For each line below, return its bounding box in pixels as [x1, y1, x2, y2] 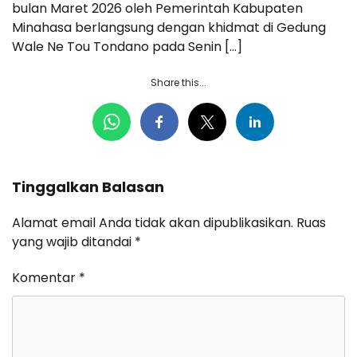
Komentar [12, 268, 79, 287]
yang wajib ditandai [12, 232, 135, 251]
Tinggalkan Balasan [12, 176, 164, 197]
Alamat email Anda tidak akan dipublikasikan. [12, 213, 293, 232]
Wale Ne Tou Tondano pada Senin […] [12, 37, 242, 56]
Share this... [151, 75, 206, 89]
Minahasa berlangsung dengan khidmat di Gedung [12, 18, 326, 37]
